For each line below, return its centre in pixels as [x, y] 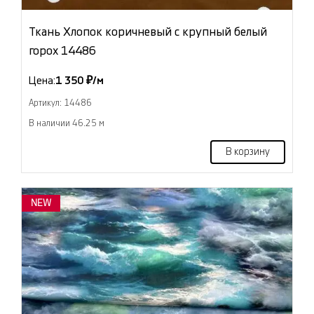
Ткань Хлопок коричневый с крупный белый [148, 32]
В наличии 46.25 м [67, 124]
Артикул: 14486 [60, 103]
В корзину [248, 152]
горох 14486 [62, 51]
